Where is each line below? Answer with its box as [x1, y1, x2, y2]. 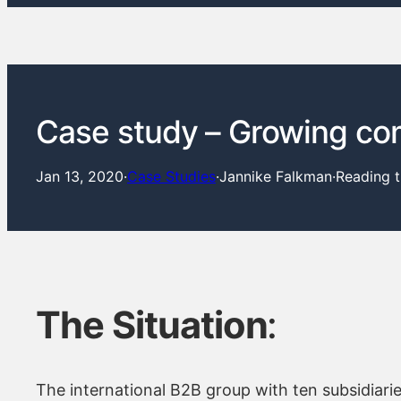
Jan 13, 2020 [36, 167, 124, 186]
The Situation [36, 302, 268, 347]
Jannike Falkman [219, 167, 332, 186]
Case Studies [127, 167, 216, 186]
